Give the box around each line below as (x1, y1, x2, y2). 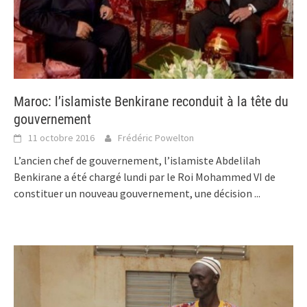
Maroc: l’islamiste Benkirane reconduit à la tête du (14, 93, 288, 110)
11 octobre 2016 (28, 132, 95, 145)
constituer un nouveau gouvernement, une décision (14, 186, 254, 201)
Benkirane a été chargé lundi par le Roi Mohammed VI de (14, 170, 275, 184)
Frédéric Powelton (118, 132, 194, 145)
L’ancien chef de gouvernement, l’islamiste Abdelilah (14, 153, 260, 168)
